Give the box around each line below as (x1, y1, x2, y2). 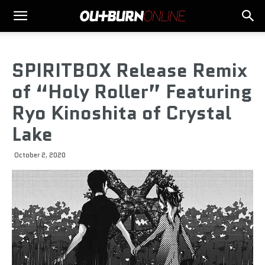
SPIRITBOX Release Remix (12, 57, 247, 84)
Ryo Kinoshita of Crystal (12, 99, 231, 127)
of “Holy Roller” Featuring (12, 78, 252, 105)
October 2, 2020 (14, 150, 66, 160)
